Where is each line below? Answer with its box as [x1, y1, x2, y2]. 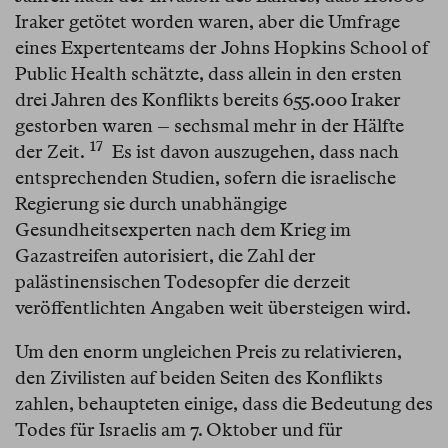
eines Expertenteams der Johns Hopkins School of [15, 37, 429, 59]
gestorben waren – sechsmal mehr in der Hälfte [15, 115, 404, 137]
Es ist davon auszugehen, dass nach [108, 141, 399, 163]
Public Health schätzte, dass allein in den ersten [15, 63, 402, 85]
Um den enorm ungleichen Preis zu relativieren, [15, 341, 402, 363]
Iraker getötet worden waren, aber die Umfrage [15, 11, 400, 33]
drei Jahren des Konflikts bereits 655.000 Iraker [15, 89, 401, 111]
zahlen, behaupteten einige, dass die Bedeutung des [15, 393, 433, 415]
